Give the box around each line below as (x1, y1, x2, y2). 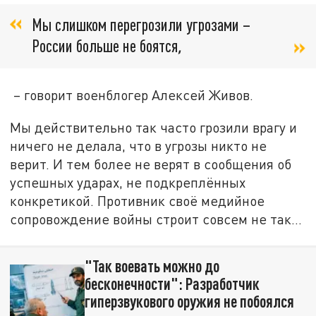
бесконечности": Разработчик (84, 273, 260, 293)
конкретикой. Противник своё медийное (10, 192, 265, 209)
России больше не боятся (32, 35, 178, 56)
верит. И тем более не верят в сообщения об (10, 155, 292, 172)
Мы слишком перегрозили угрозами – (32, 14, 250, 35)
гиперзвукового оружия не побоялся (84, 291, 294, 311)
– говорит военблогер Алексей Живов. (10, 87, 254, 104)
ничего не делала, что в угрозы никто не (10, 137, 267, 154)
